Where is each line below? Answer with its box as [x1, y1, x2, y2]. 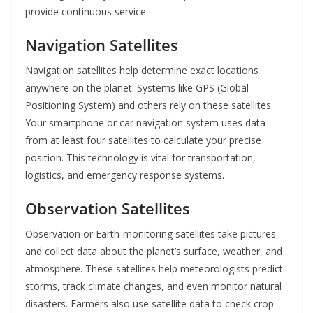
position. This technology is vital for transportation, [25, 151, 256, 165]
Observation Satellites [25, 198, 190, 219]
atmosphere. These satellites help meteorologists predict [25, 262, 283, 276]
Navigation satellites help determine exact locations [25, 64, 259, 78]
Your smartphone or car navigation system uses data [25, 116, 265, 130]
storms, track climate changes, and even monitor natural [25, 279, 282, 293]
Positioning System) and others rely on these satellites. [25, 99, 273, 112]
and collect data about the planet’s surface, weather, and [25, 245, 282, 259]
